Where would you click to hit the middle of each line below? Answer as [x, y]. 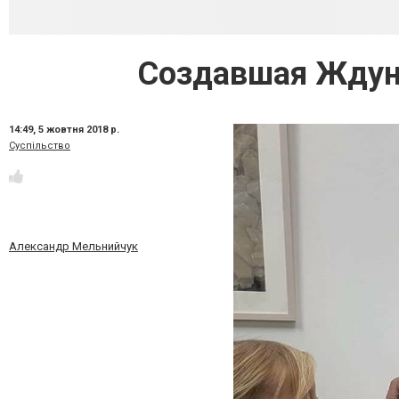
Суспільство [40, 146]
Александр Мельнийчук [73, 247]
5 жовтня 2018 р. [79, 130]
